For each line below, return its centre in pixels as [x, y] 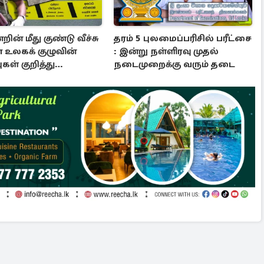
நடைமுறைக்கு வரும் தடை [175, 64]
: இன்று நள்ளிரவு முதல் [166, 51]
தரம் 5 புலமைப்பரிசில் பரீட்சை [183, 38]
